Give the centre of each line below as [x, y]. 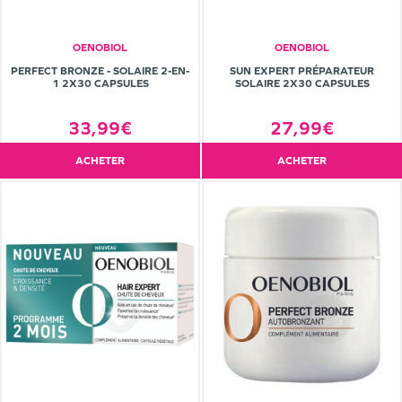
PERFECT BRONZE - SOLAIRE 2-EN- [100, 71]
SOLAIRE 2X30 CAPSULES [302, 84]
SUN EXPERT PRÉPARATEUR [302, 71]
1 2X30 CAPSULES [100, 84]
